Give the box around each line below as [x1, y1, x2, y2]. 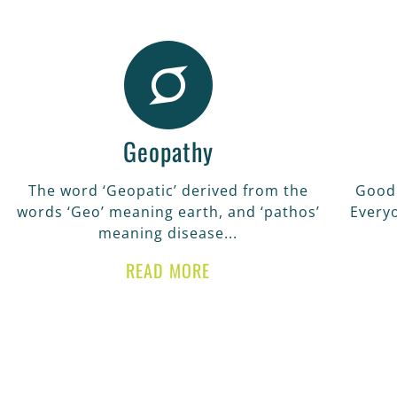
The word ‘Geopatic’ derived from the [27, 180, 308, 200]
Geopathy [122, 132, 214, 169]
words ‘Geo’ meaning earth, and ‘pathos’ [16, 201, 320, 222]
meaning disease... [98, 222, 238, 243]
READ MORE [126, 256, 211, 284]
